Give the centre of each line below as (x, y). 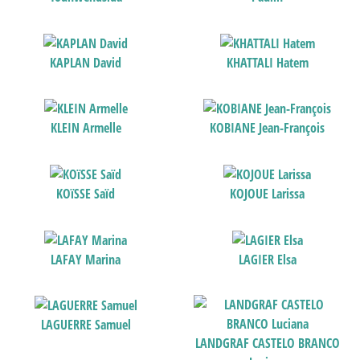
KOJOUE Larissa (268, 193)
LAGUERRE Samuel (86, 325)
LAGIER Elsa (267, 259)
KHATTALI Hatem (267, 62)
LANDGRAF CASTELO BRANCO (267, 343)
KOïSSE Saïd (86, 193)
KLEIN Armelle (86, 128)
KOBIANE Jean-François (268, 128)
